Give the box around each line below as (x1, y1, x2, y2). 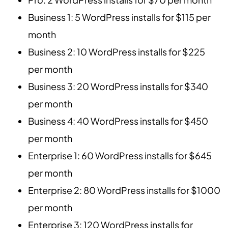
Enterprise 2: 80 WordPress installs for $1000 (28, 184, 220, 196)
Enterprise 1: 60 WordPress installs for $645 (28, 149, 212, 161)
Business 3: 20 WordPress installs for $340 (28, 80, 208, 92)
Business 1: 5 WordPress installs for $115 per (28, 11, 211, 23)
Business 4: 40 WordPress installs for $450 (28, 115, 208, 127)
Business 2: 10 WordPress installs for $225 (28, 45, 205, 58)
